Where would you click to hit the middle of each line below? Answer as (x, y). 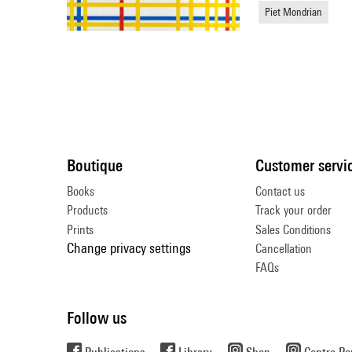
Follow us (97, 317)
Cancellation (284, 249)
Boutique (95, 165)
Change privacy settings (129, 248)
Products (87, 211)
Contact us (280, 191)
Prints (80, 229)
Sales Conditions (293, 229)
